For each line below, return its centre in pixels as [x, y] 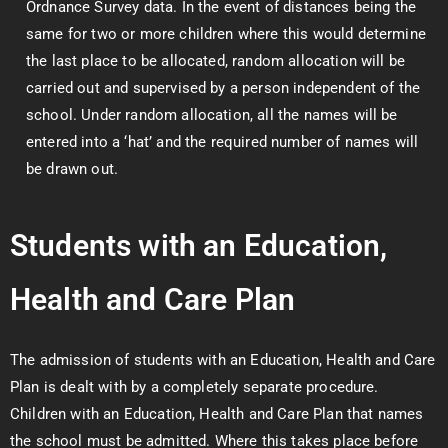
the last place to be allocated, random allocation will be [216, 61]
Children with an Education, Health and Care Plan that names [217, 414]
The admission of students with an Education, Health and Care [223, 360]
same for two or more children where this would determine [226, 34]
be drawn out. [72, 169]
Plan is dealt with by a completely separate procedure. [196, 387]
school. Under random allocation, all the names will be [212, 115]
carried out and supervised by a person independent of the [223, 88]
